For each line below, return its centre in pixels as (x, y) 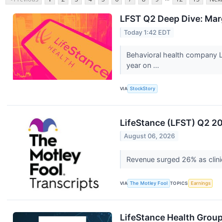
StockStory (143, 89)
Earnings (200, 183)
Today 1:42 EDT (147, 32)
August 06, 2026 (150, 136)
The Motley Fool (149, 183)
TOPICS (179, 183)
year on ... (143, 65)
